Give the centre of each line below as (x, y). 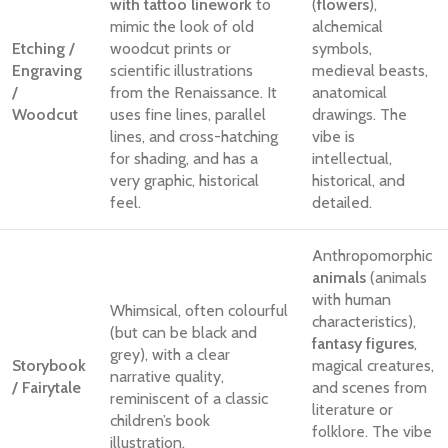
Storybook (49, 366)
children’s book (160, 421)
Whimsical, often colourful (199, 311)
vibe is (333, 137)
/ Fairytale (46, 388)
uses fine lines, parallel (188, 115)
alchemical (347, 27)
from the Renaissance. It (193, 93)
